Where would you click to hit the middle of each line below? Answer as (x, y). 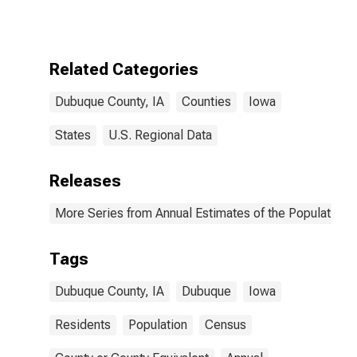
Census (226, 325)
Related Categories (124, 69)
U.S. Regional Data (160, 135)
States (73, 135)
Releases (85, 181)
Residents (83, 325)
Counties (206, 102)
